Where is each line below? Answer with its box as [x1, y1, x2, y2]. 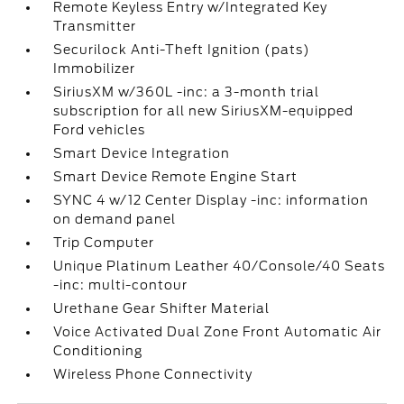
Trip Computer [53, 235, 155, 250]
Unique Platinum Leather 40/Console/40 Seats [53, 259, 386, 273]
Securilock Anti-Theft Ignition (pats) [53, 42, 311, 57]
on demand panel [53, 212, 177, 226]
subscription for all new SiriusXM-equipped [53, 104, 354, 118]
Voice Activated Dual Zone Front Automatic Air [53, 325, 382, 339]
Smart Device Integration [53, 146, 231, 161]
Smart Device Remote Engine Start [53, 170, 298, 184]
